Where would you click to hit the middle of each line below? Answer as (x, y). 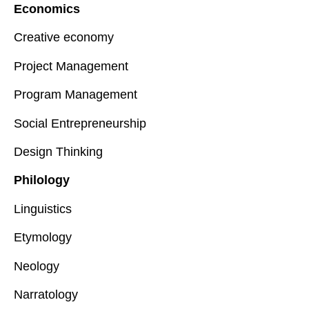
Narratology (46, 295)
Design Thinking (58, 152)
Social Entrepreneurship (80, 123)
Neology (37, 266)
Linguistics (43, 209)
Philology (42, 180)
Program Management (76, 95)
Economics (47, 9)
